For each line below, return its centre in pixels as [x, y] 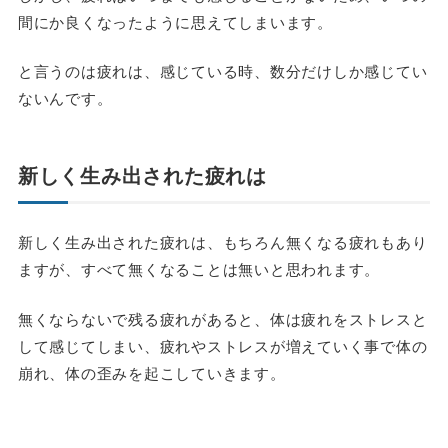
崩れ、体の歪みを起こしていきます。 [151, 372]
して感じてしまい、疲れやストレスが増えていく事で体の [222, 345]
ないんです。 [65, 98]
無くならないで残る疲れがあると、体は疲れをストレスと [222, 318]
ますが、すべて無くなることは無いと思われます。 [199, 269]
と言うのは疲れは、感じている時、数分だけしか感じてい [222, 71]
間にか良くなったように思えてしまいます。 [175, 21]
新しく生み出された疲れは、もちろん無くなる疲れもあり [222, 242]
